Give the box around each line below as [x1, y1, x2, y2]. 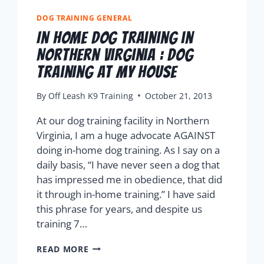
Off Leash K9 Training [48, 90, 133, 101]
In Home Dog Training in [37, 28, 193, 47]
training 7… [37, 216, 88, 230]
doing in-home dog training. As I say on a [37, 143, 220, 157]
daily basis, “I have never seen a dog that [37, 157, 220, 171]
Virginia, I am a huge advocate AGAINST [37, 128, 216, 142]
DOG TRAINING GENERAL [37, 13, 133, 22]
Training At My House [37, 62, 177, 81]
